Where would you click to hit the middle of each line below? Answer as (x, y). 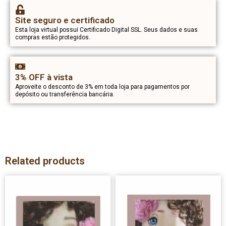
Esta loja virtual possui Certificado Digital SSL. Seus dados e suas (106, 30)
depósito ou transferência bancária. (65, 94)
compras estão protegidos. (53, 37)
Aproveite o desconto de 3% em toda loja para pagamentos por (102, 87)
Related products (45, 161)
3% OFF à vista (44, 77)
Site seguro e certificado (65, 20)
